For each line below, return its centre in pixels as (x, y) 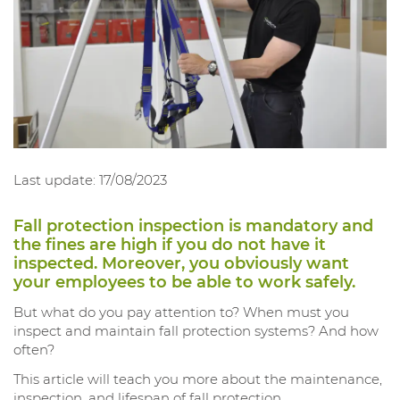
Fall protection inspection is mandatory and (193, 226)
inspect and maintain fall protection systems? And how (196, 330)
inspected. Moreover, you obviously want (181, 264)
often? (34, 349)
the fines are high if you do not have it (170, 245)
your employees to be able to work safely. (184, 283)
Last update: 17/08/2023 (90, 180)
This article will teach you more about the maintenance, (198, 379)
